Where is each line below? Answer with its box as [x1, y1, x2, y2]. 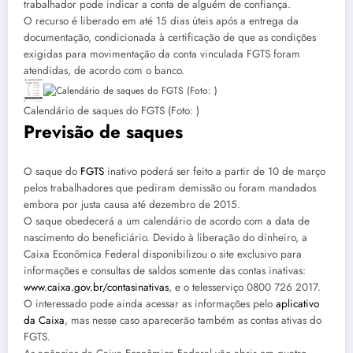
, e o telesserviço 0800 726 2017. [169, 279, 321, 295]
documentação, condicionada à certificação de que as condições [24, 30, 316, 46]
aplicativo [276, 295, 319, 311]
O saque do [24, 163, 80, 179]
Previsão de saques [24, 119, 183, 145]
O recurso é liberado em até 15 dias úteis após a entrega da [24, 13, 299, 29]
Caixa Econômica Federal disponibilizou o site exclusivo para [24, 246, 302, 262]
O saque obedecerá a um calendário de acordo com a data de [24, 213, 310, 229]
